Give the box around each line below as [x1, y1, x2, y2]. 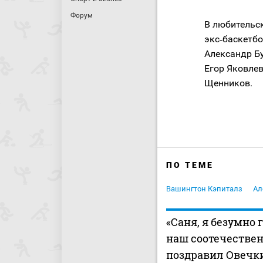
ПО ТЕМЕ [166, 160, 214, 170]
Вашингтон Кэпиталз [166, 184, 242, 193]
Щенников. [204, 77, 252, 89]
